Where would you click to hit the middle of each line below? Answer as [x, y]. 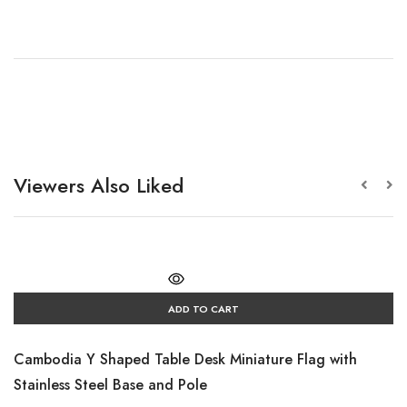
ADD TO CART [203, 309]
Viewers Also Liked [99, 185]
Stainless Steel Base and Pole [110, 385]
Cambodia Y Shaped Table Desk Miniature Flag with [185, 359]
